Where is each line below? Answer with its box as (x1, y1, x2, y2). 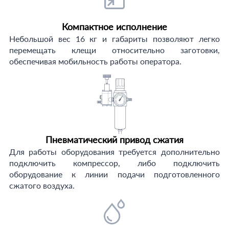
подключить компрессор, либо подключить (9, 158, 220, 168)
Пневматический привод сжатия (45, 134, 184, 145)
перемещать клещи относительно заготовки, (9, 45, 220, 55)
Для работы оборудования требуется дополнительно (9, 147, 220, 156)
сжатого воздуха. (9, 180, 75, 190)
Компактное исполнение (61, 21, 167, 32)
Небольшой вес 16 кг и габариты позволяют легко (9, 34, 220, 43)
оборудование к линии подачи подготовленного (9, 169, 220, 179)
